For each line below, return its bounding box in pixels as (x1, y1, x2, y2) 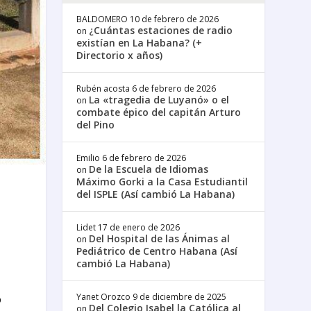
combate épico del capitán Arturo (76, 105, 242, 119)
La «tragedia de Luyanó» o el (89, 92, 230, 106)
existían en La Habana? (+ (76, 35, 203, 49)
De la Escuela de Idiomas (89, 162, 209, 176)
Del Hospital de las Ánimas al (89, 231, 230, 245)
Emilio (76, 151, 101, 164)
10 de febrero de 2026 (130, 12, 219, 25)
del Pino (76, 117, 115, 131)
